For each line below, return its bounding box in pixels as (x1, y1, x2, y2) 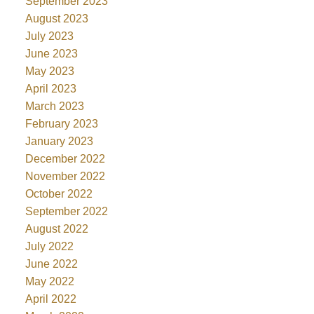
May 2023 (25, 64, 74, 77)
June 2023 (25, 47, 78, 60)
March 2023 (25, 100, 84, 112)
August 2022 (25, 222, 88, 235)
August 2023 (25, 12, 88, 25)
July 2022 (25, 240, 74, 252)
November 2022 (25, 170, 105, 182)
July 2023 (25, 29, 74, 42)
